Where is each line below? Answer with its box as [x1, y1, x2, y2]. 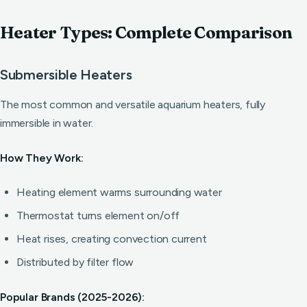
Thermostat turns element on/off [16, 209, 180, 222]
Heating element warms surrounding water [16, 186, 222, 199]
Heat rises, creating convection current [16, 232, 207, 245]
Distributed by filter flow [16, 256, 134, 269]
